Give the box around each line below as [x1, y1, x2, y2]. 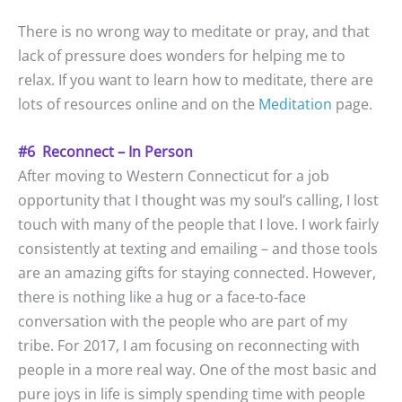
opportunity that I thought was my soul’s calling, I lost [18, 189, 379, 210]
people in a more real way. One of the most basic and [18, 359, 377, 380]
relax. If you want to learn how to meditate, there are [18, 70, 373, 91]
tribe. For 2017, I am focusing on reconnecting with [18, 335, 360, 355]
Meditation [258, 94, 332, 115]
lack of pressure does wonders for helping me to [18, 46, 345, 66]
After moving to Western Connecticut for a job [18, 165, 329, 186]
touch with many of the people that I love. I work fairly [18, 214, 379, 234]
